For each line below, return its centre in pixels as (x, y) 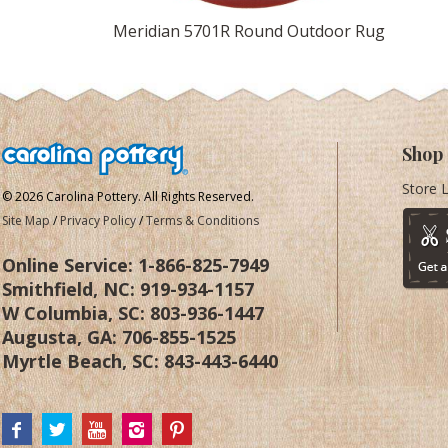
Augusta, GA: (62, 337)
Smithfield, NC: (71, 289)
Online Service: (70, 265)
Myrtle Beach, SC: (83, 361)
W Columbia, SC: (76, 313)
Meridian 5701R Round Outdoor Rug (249, 31)
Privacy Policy (98, 220)
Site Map (26, 220)
